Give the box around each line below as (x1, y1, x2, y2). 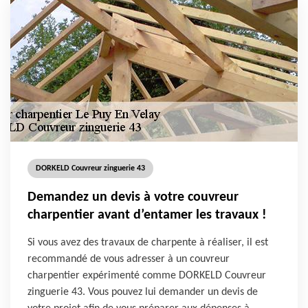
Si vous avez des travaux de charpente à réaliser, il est (27, 237, 268, 248)
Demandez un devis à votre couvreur (27, 190, 239, 204)
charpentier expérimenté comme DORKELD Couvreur (27, 270, 266, 281)
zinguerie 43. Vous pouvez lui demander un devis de (27, 287, 258, 298)
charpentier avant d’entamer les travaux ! (27, 208, 267, 222)
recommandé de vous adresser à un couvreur (27, 254, 230, 265)
